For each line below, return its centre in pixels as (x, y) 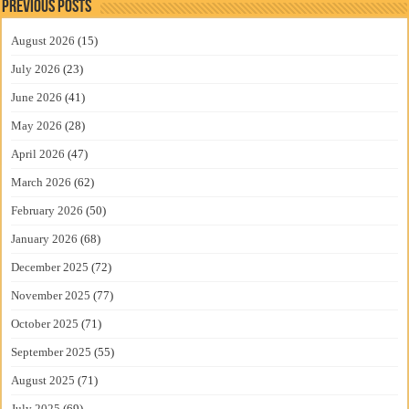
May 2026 (37, 125)
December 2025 (50, 267)
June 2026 (37, 97)
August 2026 (43, 40)
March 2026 (42, 182)
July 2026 (36, 68)
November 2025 (51, 295)
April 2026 (38, 153)
